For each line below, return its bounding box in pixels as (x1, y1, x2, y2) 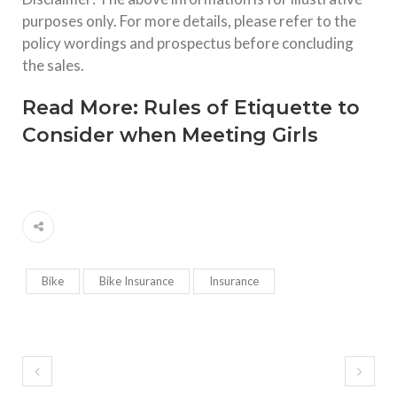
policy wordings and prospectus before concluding (22, 33, 354, 52)
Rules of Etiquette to (144, 95, 360, 120)
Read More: (22, 95, 144, 120)
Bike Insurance (99, 273, 174, 288)
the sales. (22, 55, 84, 74)
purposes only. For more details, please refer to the (22, 11, 356, 30)
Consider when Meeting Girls (22, 122, 318, 147)
